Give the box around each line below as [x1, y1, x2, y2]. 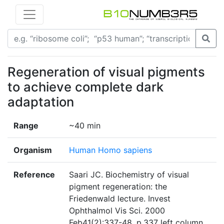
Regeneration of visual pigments [7, 64, 205, 80]
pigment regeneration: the [69, 181, 167, 192]
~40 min [69, 120, 100, 131]
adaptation [7, 94, 74, 110]
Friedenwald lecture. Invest [69, 193, 170, 204]
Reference [13, 169, 55, 180]
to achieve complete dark [7, 79, 163, 95]
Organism [13, 145, 52, 155]
